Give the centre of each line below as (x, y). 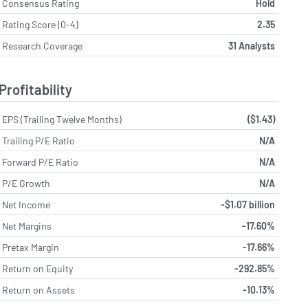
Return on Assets (39, 289)
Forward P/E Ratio (41, 162)
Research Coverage (43, 46)
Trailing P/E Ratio (39, 140)
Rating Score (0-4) (41, 25)
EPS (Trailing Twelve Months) (62, 119)
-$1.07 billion (247, 204)
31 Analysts (251, 46)
